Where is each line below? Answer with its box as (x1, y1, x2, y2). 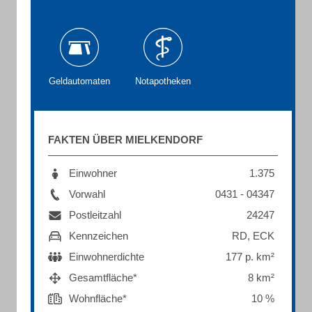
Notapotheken (135, 76, 191, 86)
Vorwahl (69, 188, 105, 200)
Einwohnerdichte (69, 251, 144, 263)
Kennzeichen (69, 230, 128, 242)
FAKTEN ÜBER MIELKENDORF (48, 134, 203, 146)
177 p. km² (226, 251, 274, 263)
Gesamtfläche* (69, 272, 137, 283)
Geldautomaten (49, 76, 110, 86)
